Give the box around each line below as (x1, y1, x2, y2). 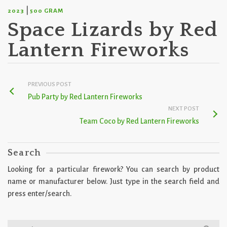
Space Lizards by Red (8, 19, 218, 42)
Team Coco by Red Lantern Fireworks (80, 117, 199, 126)
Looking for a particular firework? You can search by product (8, 165, 219, 174)
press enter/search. (8, 190, 71, 198)
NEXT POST (168, 105, 199, 112)
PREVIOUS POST (28, 81, 71, 88)
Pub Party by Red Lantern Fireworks (28, 93, 142, 101)
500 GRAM (30, 8, 63, 15)
